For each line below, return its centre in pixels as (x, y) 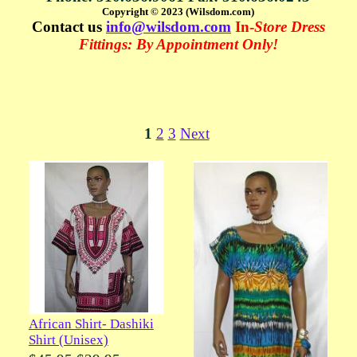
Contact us (69, 27)
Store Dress (289, 27)
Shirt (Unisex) (68, 339)
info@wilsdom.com (168, 27)
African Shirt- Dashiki (91, 324)
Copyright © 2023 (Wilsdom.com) (178, 12)
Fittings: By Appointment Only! (178, 45)
